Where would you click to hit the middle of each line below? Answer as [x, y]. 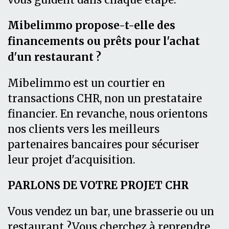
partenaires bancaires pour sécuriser [104, 144]
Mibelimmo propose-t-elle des [91, 25]
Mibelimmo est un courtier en [86, 83]
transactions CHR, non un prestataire [105, 98]
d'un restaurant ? [54, 57]
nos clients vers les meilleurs [84, 129]
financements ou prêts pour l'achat [104, 41]
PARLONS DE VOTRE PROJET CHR [98, 185]
